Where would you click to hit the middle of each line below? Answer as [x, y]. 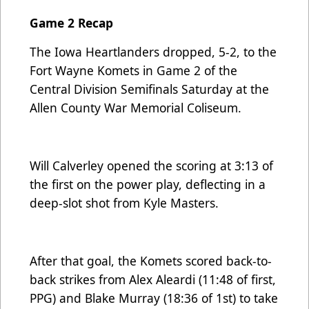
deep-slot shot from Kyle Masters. [124, 203]
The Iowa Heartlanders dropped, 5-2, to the [153, 52]
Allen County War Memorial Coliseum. [136, 108]
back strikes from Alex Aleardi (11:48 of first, [153, 280]
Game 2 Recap [71, 23]
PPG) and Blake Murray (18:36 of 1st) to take [154, 298]
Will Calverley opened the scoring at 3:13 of [151, 166]
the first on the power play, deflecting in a [148, 185]
